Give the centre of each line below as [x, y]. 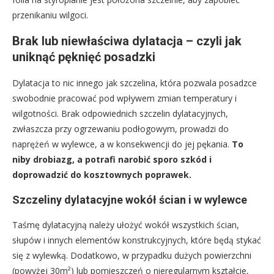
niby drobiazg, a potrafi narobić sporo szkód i [112, 160]
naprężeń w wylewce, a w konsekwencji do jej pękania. [122, 144]
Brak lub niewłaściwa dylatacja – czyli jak [127, 41]
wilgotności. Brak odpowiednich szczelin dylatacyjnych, [120, 114]
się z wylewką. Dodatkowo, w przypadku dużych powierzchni [132, 256]
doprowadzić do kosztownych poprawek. [102, 175]
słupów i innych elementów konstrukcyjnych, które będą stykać [137, 240]
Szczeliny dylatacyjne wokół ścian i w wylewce [130, 200]
